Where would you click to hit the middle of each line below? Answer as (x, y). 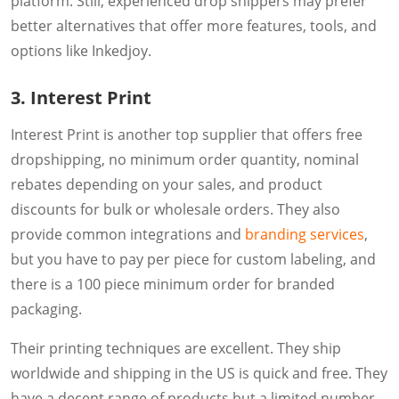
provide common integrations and (128, 234)
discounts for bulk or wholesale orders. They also (175, 209)
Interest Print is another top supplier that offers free (187, 134)
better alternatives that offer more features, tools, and (194, 25)
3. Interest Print (81, 97)
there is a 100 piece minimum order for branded (173, 284)
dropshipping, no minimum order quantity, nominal (185, 159)
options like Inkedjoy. (81, 50)
